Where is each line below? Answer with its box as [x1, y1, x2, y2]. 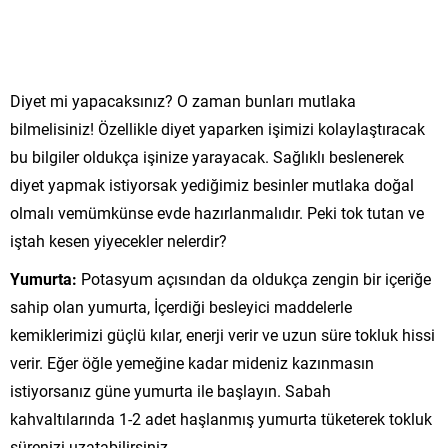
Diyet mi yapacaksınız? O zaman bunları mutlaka [10, 89, 356, 111]
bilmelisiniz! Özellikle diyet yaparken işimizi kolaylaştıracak [10, 117, 425, 139]
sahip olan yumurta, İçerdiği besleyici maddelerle [10, 295, 352, 317]
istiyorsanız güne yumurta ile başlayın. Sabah [10, 379, 331, 401]
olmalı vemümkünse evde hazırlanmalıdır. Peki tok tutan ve [10, 201, 424, 223]
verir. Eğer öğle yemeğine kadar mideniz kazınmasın [10, 351, 374, 373]
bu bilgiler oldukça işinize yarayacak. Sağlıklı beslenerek [10, 145, 404, 167]
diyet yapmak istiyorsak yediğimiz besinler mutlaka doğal [10, 173, 414, 195]
